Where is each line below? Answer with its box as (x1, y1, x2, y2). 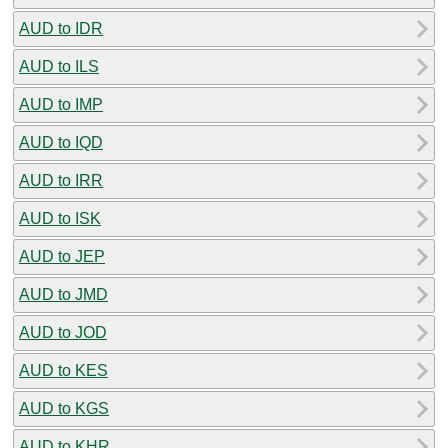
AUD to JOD (19, 323, 107, 341)
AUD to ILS (19, 57, 99, 75)
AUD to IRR (19, 171, 103, 189)
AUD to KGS (19, 399, 109, 417)
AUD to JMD (19, 285, 108, 303)
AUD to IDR (19, 19, 103, 37)
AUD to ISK (19, 209, 101, 227)
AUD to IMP (19, 95, 103, 113)
